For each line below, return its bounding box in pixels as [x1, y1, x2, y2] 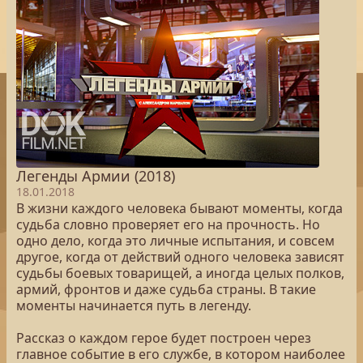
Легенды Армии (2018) [16, 166, 175, 186]
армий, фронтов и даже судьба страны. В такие [16, 280, 316, 298]
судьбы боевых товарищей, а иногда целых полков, [16, 264, 344, 282]
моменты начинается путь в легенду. [16, 297, 251, 314]
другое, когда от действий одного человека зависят [16, 248, 344, 266]
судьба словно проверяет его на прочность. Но [16, 216, 320, 233]
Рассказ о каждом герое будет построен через [16, 329, 311, 347]
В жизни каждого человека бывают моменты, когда [16, 199, 343, 217]
